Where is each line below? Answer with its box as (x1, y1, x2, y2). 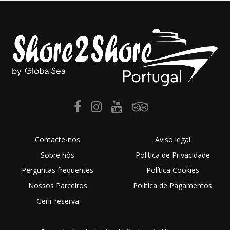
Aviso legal (155, 134, 190, 144)
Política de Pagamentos (133, 180, 212, 190)
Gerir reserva (36, 196, 79, 206)
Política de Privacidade (135, 149, 210, 160)
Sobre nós (41, 149, 74, 160)
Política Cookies (146, 165, 199, 175)
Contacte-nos (35, 134, 80, 144)
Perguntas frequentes (22, 165, 93, 175)
